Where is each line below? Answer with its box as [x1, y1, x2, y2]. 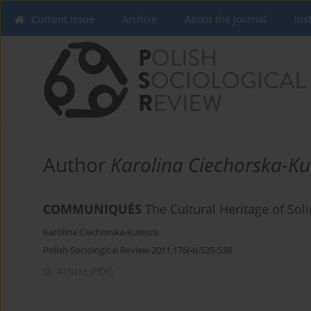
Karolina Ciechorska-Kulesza [43, 226, 158, 238]
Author [43, 151, 110, 178]
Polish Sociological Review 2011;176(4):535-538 [43, 244, 232, 256]
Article [58, 264, 90, 278]
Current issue [31, 12, 94, 26]
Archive [122, 12, 157, 26]
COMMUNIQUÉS [43, 201, 142, 217]
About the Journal [185, 12, 267, 26]
